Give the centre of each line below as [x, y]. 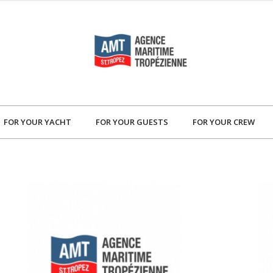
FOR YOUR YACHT [37, 122]
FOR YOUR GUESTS [132, 122]
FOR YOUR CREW [224, 122]
